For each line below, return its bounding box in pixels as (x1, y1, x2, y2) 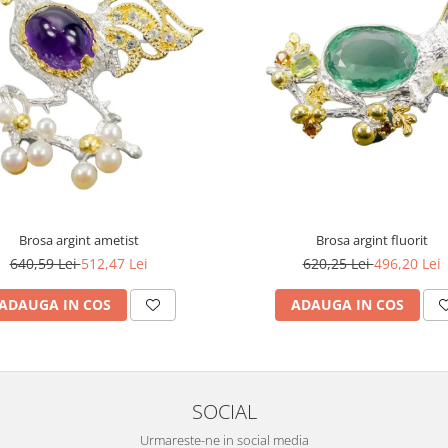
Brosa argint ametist (18, 230, 139, 249)
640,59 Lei (9, 253, 81, 273)
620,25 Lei (302, 253, 374, 273)
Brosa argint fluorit (315, 230, 428, 249)
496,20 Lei (373, 253, 441, 273)
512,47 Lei (80, 253, 148, 273)
